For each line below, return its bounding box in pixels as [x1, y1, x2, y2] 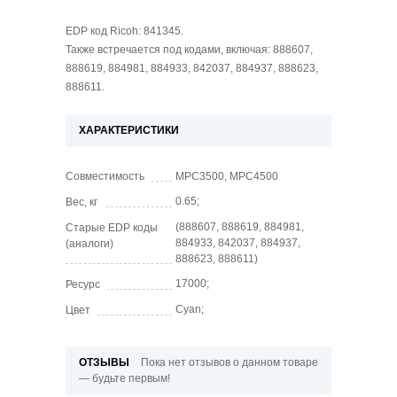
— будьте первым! [79, 372, 170, 385]
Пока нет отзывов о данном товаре [141, 356, 318, 370]
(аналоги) [66, 237, 113, 251]
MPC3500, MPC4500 [175, 170, 278, 183]
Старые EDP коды [66, 222, 158, 235]
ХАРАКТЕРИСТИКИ [79, 124, 179, 137]
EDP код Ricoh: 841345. [66, 25, 183, 38]
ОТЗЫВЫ [79, 356, 132, 370]
